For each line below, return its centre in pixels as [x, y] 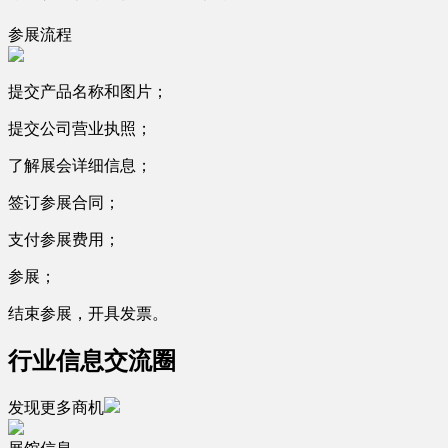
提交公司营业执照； [80, 129]
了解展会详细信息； [80, 166]
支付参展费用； [64, 240]
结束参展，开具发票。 [88, 314]
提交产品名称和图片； [88, 92]
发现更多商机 [56, 408]
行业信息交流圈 [92, 361]
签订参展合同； [64, 203]
